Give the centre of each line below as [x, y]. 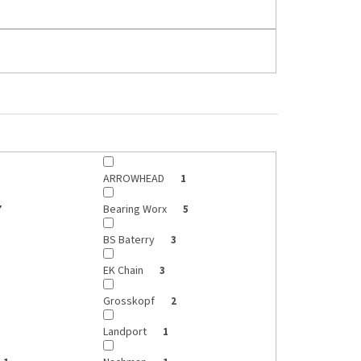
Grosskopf [131, 301]
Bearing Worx [137, 209]
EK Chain [125, 270]
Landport [127, 332]
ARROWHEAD [135, 178]
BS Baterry [131, 240]
